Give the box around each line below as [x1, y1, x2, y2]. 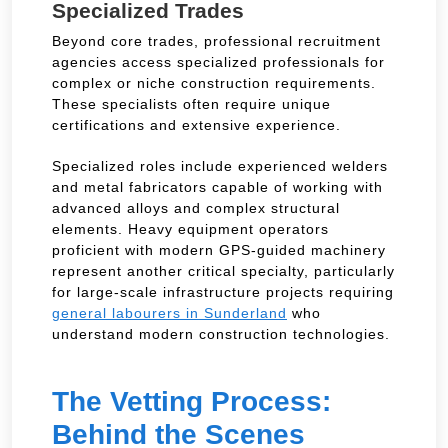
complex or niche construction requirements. [52, 74, 376, 91]
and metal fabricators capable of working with [52, 178, 383, 195]
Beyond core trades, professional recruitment [52, 32, 381, 49]
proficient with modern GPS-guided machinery [52, 241, 386, 258]
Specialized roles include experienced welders [52, 157, 388, 174]
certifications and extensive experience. [52, 116, 341, 133]
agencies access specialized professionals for [52, 53, 385, 70]
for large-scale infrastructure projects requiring [52, 283, 394, 300]
